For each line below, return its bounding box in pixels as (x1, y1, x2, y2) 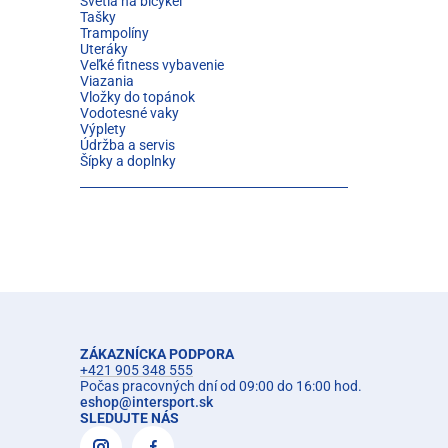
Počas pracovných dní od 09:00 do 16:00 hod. (80, 378, 362, 394)
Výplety (80, 121, 126, 137)
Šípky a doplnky (80, 153, 176, 169)
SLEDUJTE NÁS (80, 410, 179, 426)
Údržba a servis (80, 137, 175, 153)
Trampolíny (80, 25, 149, 41)
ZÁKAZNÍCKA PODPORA (80, 346, 234, 362)
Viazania (80, 73, 134, 89)
